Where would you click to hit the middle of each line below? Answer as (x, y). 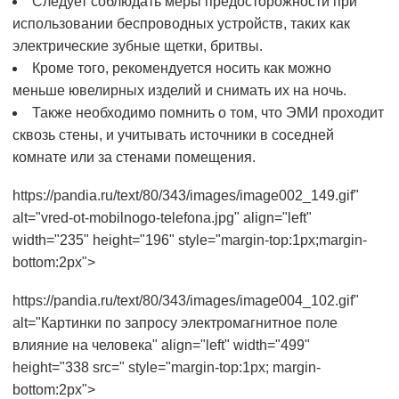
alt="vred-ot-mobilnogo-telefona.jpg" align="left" (162, 218)
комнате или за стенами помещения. (134, 158)
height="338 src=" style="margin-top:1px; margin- (167, 368)
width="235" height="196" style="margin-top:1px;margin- (190, 240)
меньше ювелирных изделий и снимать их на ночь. (179, 91)
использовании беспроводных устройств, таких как (181, 24)
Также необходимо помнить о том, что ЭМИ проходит (208, 113)
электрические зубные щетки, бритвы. (138, 46)
